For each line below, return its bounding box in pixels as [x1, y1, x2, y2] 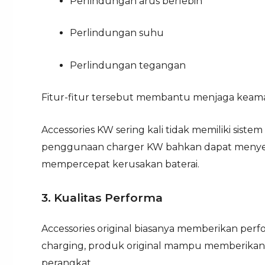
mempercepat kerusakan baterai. [41, 158, 199, 170]
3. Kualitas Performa [41, 190, 163, 205]
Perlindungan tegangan [70, 59, 186, 71]
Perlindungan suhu [70, 27, 164, 39]
